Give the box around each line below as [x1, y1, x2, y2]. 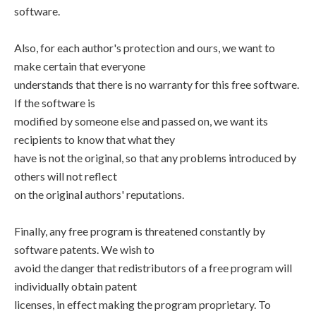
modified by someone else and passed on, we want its [14, 114, 268, 128]
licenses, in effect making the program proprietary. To [14, 298, 271, 311]
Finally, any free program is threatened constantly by [14, 224, 265, 238]
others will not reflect [14, 169, 117, 183]
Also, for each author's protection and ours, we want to [14, 41, 275, 54]
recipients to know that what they [14, 133, 175, 146]
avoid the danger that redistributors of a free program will [14, 261, 292, 274]
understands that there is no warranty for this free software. [14, 78, 299, 91]
